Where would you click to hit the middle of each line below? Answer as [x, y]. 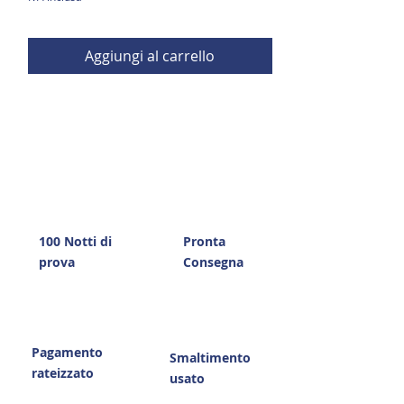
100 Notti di [75, 242]
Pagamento [67, 353]
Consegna [213, 262]
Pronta [204, 242]
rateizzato [63, 373]
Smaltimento [210, 358]
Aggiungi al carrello [150, 56]
